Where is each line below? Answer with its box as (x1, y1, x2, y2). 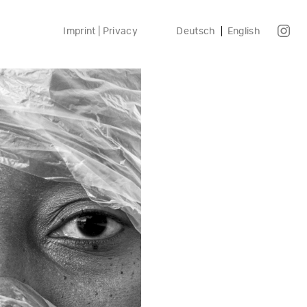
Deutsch (176, 25, 216, 36)
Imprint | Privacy (63, 25, 138, 36)
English (227, 25, 260, 36)
